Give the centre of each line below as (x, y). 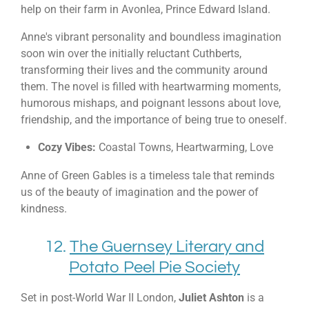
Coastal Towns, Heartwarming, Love (184, 148)
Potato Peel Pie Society (154, 268)
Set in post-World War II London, (100, 297)
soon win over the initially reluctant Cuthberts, (131, 54)
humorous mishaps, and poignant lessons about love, (151, 103)
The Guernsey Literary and (167, 247)
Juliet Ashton (211, 297)
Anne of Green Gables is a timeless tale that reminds (148, 175)
